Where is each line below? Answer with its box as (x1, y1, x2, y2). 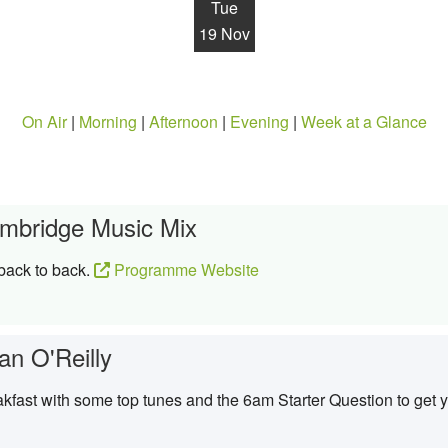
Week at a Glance (300, 110, 427, 133)
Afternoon (148, 110, 218, 133)
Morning (78, 110, 137, 133)
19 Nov (198, 22, 250, 45)
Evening (229, 110, 289, 133)
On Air (21, 110, 67, 133)
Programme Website (110, 258, 259, 281)
